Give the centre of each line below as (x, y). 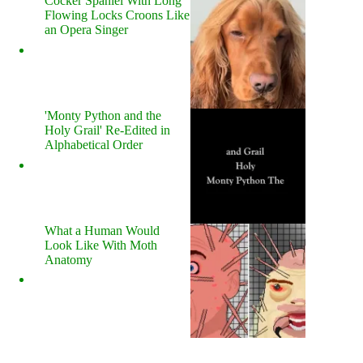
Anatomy (68, 259)
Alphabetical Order (94, 145)
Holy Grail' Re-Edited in (107, 130)
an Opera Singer (86, 30)
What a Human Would (102, 230)
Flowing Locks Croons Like (117, 15)
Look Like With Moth (101, 245)
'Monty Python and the (103, 115)
